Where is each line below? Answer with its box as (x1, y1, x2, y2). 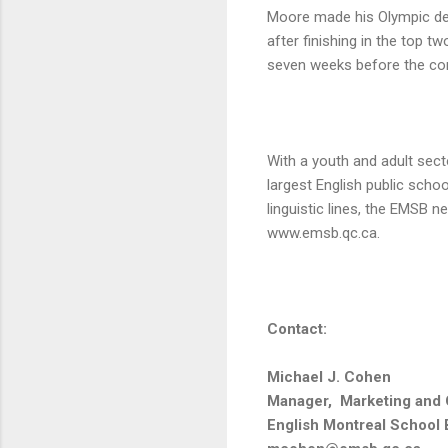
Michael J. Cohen (267, 368, 391, 387)
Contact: (267, 320, 327, 339)
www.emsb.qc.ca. (267, 224, 380, 243)
